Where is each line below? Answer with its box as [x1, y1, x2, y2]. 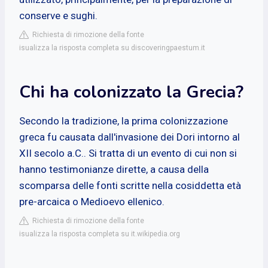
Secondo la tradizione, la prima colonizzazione [19, 114, 228, 127]
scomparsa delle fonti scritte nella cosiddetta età [19, 179, 241, 191]
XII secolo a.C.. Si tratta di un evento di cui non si [19, 147, 237, 159]
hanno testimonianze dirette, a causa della [19, 163, 209, 175]
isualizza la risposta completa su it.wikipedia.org [19, 229, 180, 238]
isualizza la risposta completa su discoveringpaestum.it [19, 43, 205, 52]
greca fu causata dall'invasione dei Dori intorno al [19, 130, 240, 143]
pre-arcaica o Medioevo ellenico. [19, 195, 165, 208]
